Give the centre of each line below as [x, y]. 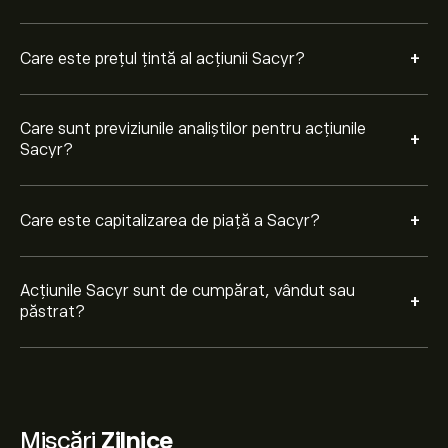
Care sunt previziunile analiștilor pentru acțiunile [193, 129]
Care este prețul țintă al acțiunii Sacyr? [162, 58]
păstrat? [52, 312]
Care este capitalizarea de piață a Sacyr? [170, 220]
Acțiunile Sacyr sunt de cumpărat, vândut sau [187, 291]
